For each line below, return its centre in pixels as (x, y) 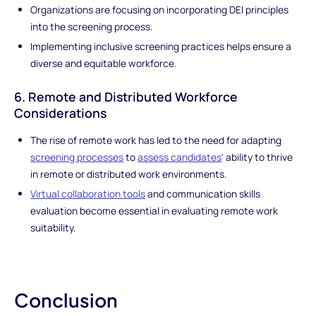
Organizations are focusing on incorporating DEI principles (160, 10)
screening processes (77, 157)
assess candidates (180, 157)
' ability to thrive (257, 157)
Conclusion (66, 299)
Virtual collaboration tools (88, 194)
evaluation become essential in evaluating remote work (154, 211)
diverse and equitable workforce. (104, 63)
